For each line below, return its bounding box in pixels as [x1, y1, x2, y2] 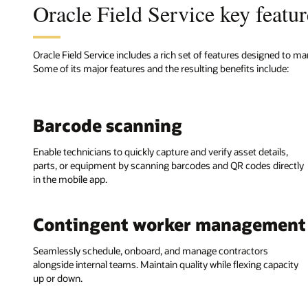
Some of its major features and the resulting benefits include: [33, 61, 289, 75]
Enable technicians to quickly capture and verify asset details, [33, 145, 288, 159]
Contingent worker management [33, 213, 306, 236]
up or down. [33, 272, 82, 285]
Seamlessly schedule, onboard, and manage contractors [33, 244, 268, 258]
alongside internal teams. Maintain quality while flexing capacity [33, 258, 298, 272]
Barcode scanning [33, 114, 182, 136]
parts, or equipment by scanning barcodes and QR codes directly [33, 159, 304, 173]
